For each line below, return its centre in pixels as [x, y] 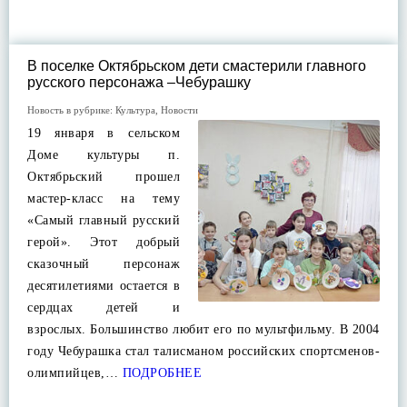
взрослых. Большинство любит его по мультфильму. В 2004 [203, 329]
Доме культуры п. [104, 155]
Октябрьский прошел [104, 177]
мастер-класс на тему [104, 199]
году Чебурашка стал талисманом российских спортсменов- [203, 351]
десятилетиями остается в [104, 286]
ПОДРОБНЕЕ [160, 373]
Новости [179, 110]
